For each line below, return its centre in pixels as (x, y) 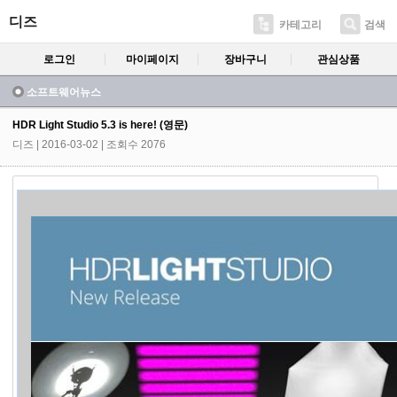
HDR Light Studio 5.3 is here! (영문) (100, 125)
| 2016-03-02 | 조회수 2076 (101, 144)
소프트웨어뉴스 (64, 92)
